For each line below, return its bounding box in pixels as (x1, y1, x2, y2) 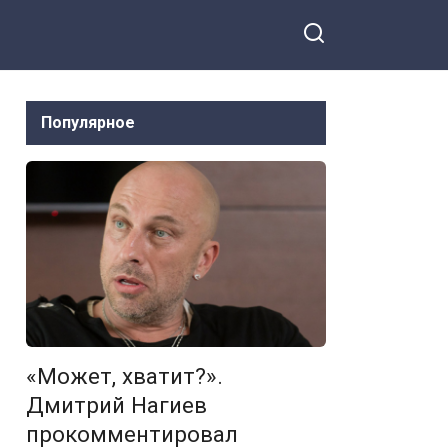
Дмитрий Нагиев (26, 392, 207, 419)
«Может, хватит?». (26, 363, 223, 390)
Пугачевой (180, 13, 245, 28)
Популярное (41, 113, 135, 132)
